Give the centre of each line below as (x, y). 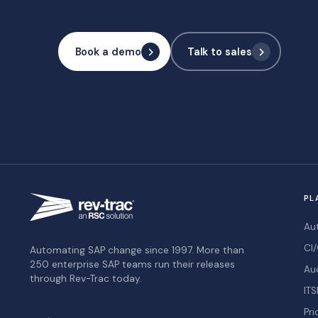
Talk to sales (219, 51)
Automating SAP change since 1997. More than (137, 250)
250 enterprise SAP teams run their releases (132, 264)
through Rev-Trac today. (86, 278)
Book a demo (108, 51)
